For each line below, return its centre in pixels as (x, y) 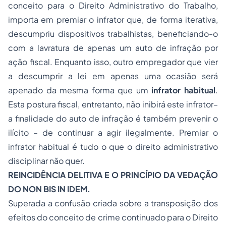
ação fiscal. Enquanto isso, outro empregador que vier (113, 62)
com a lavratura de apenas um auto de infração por (113, 48)
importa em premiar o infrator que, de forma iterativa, (113, 19)
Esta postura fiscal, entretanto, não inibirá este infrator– (113, 104)
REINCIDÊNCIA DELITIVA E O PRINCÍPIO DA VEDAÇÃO (113, 175)
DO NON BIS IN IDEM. (49, 189)
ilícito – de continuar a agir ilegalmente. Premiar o (113, 132)
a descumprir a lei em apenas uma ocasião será (113, 76)
